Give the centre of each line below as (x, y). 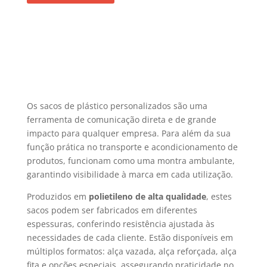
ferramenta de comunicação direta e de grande (121, 120)
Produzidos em (58, 197)
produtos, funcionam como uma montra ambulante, (131, 161)
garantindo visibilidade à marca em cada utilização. (130, 175)
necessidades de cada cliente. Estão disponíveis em (130, 238)
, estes (219, 197)
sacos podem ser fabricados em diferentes (112, 210)
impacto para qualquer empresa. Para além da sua (128, 133)
